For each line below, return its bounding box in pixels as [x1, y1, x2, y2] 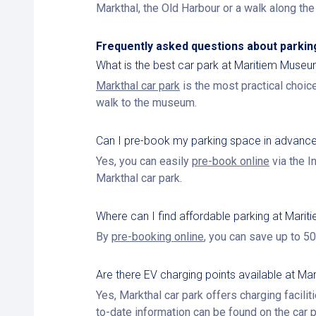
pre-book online [192, 154, 269, 168]
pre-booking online [111, 230, 204, 243]
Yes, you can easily [96, 154, 192, 168]
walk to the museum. [96, 96, 197, 109]
